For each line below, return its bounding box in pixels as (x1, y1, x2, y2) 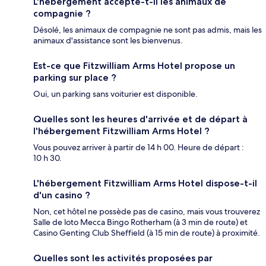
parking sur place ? (33, 72, 116, 84)
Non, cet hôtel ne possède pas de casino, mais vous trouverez (33, 206, 260, 217)
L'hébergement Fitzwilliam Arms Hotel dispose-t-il (33, 178, 257, 189)
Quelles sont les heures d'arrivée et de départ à (33, 113, 248, 125)
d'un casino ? (33, 189, 90, 201)
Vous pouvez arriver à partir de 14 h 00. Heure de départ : (33, 142, 244, 153)
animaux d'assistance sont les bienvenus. (33, 35, 183, 46)
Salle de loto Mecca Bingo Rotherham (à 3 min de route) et (33, 217, 248, 228)
